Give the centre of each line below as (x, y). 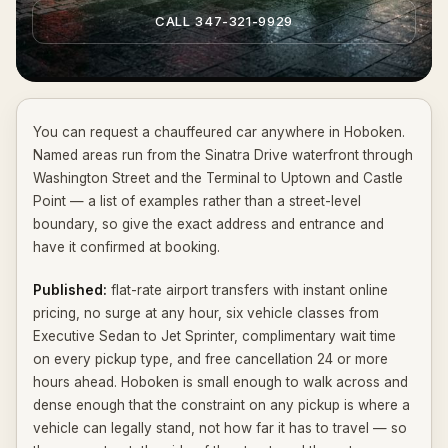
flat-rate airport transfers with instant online (247, 290)
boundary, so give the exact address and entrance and (208, 224)
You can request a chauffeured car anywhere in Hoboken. (219, 132)
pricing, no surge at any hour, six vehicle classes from (206, 313)
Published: (70, 290)
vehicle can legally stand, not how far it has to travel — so (220, 428)
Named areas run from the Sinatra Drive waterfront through (223, 155)
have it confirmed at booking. (126, 247)
